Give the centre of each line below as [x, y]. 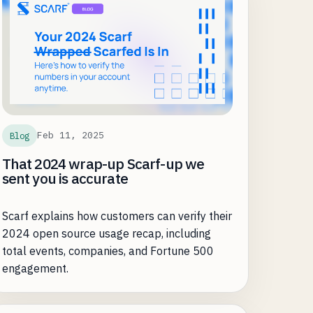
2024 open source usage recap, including [106, 233]
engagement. [35, 268]
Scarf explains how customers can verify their [117, 216]
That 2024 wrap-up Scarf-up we [103, 163]
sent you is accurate [65, 178]
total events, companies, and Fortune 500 [108, 250]
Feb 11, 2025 [70, 136]
